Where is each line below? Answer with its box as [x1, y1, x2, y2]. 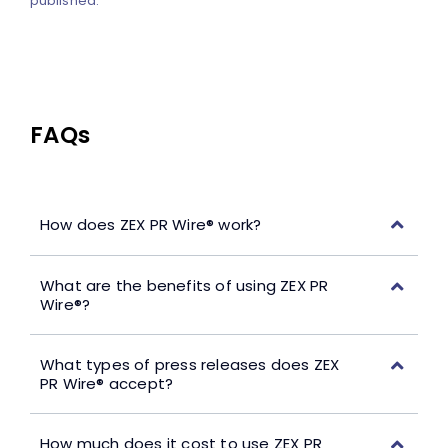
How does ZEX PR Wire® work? [39, 213, 262, 235]
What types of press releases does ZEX [39, 354, 340, 376]
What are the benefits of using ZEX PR [39, 275, 329, 297]
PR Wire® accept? [39, 373, 174, 395]
